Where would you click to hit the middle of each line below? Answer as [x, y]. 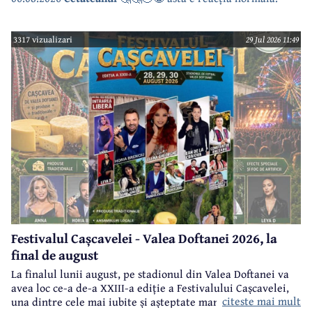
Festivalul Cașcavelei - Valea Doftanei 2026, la [144, 239]
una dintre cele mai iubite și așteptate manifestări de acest [154, 302]
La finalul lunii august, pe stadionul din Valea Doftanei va [150, 274]
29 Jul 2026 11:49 [272, 40]
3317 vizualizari [43, 40]
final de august [55, 255]
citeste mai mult [262, 301]
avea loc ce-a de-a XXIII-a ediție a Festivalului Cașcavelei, [150, 288]
